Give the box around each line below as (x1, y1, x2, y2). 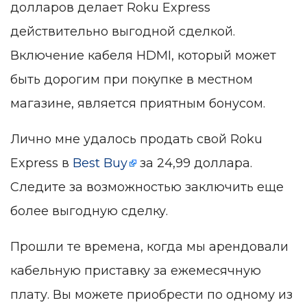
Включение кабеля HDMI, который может (10, 48, 276, 64)
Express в (10, 156, 73, 171)
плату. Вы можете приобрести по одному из (10, 287, 293, 303)
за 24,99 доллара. (136, 156, 252, 171)
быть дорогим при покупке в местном (10, 72, 253, 88)
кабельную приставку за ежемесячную (10, 263, 261, 279)
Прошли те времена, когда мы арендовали (10, 239, 288, 255)
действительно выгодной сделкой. (10, 24, 235, 40)
